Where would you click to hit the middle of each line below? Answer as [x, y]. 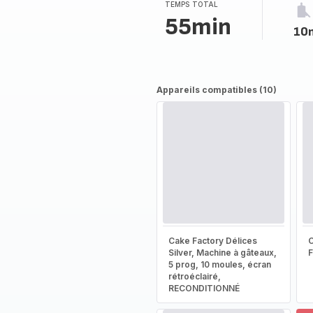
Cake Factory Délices [212, 241]
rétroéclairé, [194, 276]
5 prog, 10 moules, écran [219, 264]
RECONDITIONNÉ [204, 288]
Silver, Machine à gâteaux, [222, 253]
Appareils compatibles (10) [216, 90]
